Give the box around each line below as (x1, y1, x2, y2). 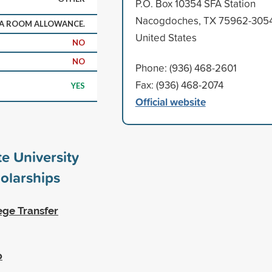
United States (135, 30, 197, 44)
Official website (135, 93, 206, 109)
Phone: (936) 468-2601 (135, 60, 237, 75)
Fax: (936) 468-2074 (135, 77, 223, 92)
